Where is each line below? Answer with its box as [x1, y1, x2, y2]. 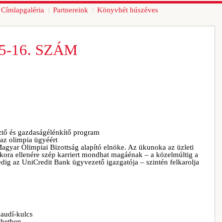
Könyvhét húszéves [97, 6, 158, 14]
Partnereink [53, 6, 88, 14]
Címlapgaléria [1, 6, 44, 14]
